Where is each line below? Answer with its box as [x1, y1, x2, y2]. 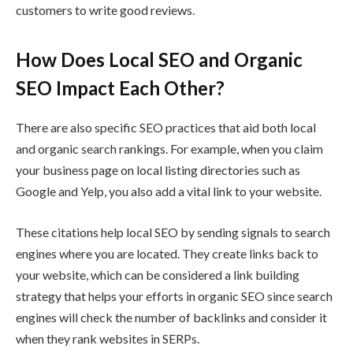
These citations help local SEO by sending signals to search [16, 224, 330, 240]
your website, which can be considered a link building [16, 266, 299, 282]
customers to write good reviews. [16, 2, 195, 17]
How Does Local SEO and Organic [16, 47, 303, 71]
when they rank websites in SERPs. [16, 330, 199, 346]
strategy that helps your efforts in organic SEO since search [16, 288, 333, 303]
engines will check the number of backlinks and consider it [16, 309, 327, 325]
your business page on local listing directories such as [16, 162, 300, 177]
